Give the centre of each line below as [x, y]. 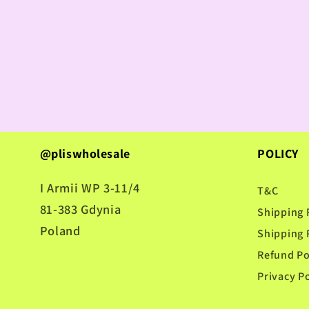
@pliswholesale [85, 154]
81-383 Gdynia [80, 209]
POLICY [278, 154]
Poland [60, 231]
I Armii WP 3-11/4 [90, 188]
